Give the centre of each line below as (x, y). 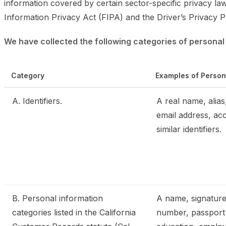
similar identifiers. (189, 129)
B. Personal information (58, 198)
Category (28, 75)
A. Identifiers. (37, 101)
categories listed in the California (74, 212)
